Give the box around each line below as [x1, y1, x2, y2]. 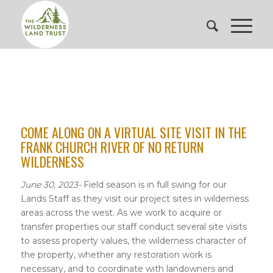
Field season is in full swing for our [80, 179, 227, 190]
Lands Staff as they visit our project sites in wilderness [20, 193, 249, 204]
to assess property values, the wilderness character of [20, 235, 246, 246]
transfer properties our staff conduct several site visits [20, 221, 247, 232]
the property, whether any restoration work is [20, 249, 211, 260]
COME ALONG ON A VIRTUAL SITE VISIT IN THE [20, 122, 247, 142]
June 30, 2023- [20, 179, 81, 190]
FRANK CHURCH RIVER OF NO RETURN [20, 137, 204, 157]
